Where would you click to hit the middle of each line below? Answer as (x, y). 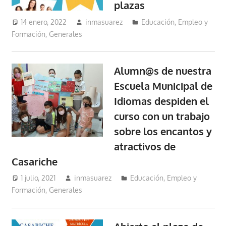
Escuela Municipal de (163, 86)
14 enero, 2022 (44, 22)
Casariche (34, 161)
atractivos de (145, 146)
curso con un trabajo (162, 116)
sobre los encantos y (163, 131)
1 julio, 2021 (38, 178)
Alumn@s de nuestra (163, 70)
